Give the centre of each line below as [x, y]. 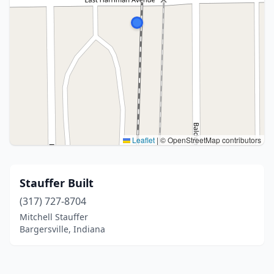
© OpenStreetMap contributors [210, 140]
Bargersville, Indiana [62, 229]
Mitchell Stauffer [54, 217]
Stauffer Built [57, 183]
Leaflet [143, 140]
